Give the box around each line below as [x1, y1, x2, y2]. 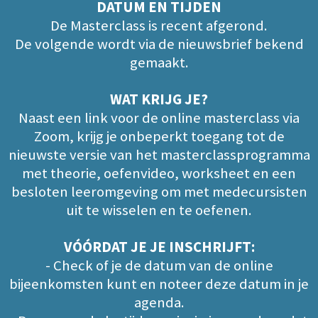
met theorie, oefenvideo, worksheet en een [22, 164, 296, 182]
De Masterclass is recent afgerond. [50, 16, 268, 35]
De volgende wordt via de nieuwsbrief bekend [14, 35, 304, 53]
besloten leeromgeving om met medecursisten [11, 182, 307, 201]
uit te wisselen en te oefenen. [66, 201, 252, 219]
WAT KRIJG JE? [110, 90, 208, 109]
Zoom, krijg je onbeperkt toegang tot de [33, 127, 285, 146]
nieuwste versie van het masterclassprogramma [8, 146, 310, 164]
